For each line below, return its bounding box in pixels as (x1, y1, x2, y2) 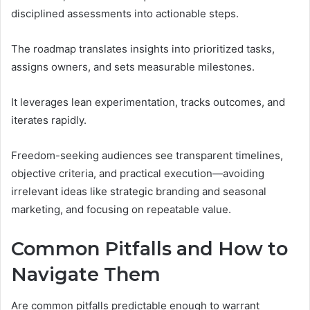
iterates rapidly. (11, 113, 86, 127)
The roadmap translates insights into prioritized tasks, (11, 42, 275, 56)
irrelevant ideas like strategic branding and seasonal (11, 185, 266, 199)
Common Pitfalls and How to (11, 237, 288, 261)
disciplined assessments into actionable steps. (11, 7, 239, 21)
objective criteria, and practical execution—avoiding (11, 167, 264, 181)
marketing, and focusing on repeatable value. (11, 203, 231, 217)
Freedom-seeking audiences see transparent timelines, (11, 149, 283, 163)
